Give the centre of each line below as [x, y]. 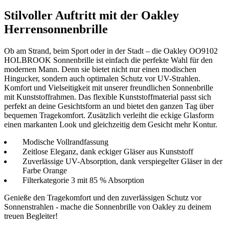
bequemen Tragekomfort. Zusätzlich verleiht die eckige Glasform [109, 116]
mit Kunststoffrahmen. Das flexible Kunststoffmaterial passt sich [108, 97]
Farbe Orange [45, 171]
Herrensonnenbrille [56, 29]
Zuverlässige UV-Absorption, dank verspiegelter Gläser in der [122, 162]
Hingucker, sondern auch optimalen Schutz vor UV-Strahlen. [102, 79]
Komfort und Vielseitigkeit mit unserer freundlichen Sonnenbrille [109, 88]
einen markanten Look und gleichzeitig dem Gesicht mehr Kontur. [111, 125]
